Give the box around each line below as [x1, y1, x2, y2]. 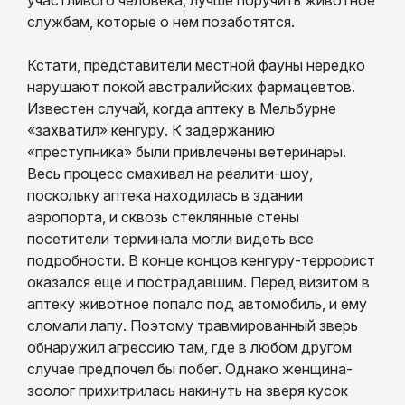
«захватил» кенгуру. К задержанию [27, 120, 275, 139]
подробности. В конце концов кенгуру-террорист [27, 250, 375, 269]
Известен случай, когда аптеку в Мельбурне [27, 99, 336, 118]
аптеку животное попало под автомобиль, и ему [27, 294, 367, 313]
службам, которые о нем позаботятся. [27, 12, 295, 31]
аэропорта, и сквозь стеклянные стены [27, 207, 299, 226]
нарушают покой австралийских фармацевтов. [27, 77, 355, 96]
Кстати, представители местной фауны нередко [27, 55, 365, 74]
